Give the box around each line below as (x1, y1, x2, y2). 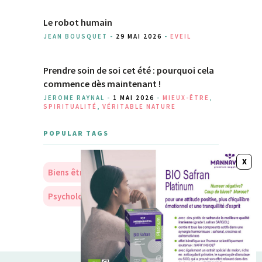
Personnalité (108, 190, 158, 202)
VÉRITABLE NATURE (102, 102, 176, 111)
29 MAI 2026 (116, 32, 162, 40)
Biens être (48, 166, 88, 178)
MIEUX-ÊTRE (163, 93, 209, 102)
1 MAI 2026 (113, 93, 154, 102)
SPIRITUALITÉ (43, 102, 97, 111)
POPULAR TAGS (43, 128, 109, 137)
